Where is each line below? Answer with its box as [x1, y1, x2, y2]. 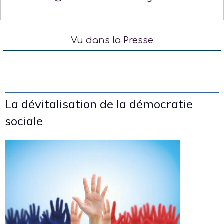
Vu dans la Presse [71, 35, 153, 45]
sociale [5, 113, 43, 128]
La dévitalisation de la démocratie [5, 96, 193, 111]
